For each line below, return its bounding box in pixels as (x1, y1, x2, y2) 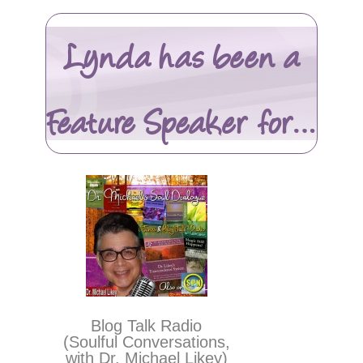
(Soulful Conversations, (62, 333, 230, 351)
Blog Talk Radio (91, 317, 203, 335)
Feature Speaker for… (48, 100, 315, 140)
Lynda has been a (64, 34, 298, 75)
